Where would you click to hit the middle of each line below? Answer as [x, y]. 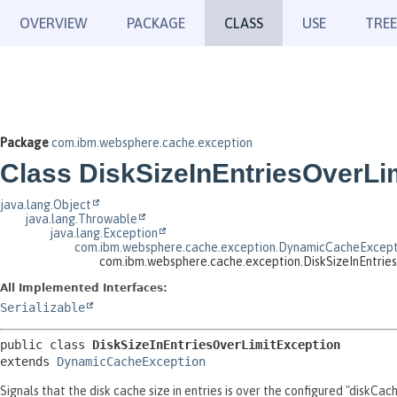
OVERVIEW [54, 23]
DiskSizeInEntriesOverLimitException [216, 345]
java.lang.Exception [104, 233]
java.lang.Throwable [81, 219]
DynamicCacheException [131, 362]
